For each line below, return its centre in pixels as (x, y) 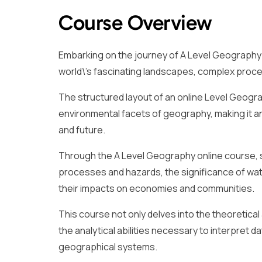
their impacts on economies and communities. (156, 188)
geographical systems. (108, 247)
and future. (82, 130)
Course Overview (135, 22)
